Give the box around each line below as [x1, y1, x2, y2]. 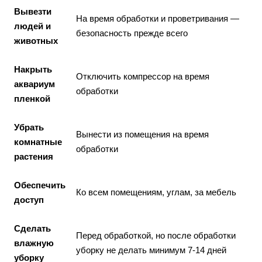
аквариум [14, 79, 55, 89]
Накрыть [14, 64, 52, 74]
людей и [14, 21, 51, 31]
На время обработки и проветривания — [76, 13, 239, 23]
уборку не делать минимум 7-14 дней [76, 245, 226, 255]
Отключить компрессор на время [76, 71, 209, 81]
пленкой [14, 94, 50, 104]
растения [14, 151, 53, 161]
